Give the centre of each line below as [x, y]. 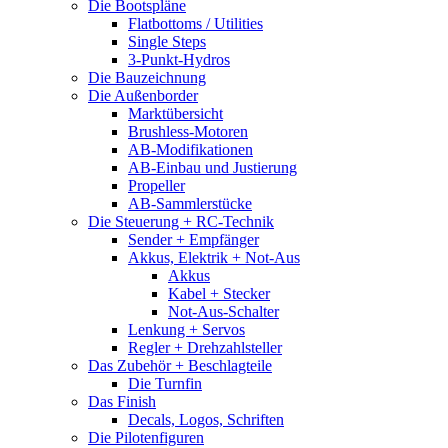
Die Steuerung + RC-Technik [181, 221]
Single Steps [167, 41]
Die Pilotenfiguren [146, 437]
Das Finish [122, 401]
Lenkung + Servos [186, 329]
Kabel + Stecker [219, 293]
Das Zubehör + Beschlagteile [180, 365]
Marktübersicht [175, 113]
